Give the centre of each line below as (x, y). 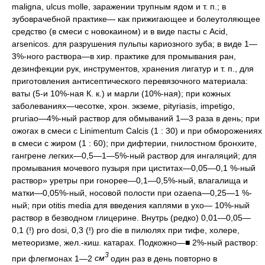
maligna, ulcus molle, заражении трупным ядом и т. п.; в (119, 6)
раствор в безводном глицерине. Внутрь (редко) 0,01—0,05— (131, 217)
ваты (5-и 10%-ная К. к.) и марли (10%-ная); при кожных (121, 93)
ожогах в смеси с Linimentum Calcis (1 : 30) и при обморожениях (137, 130)
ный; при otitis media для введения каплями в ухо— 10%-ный (131, 205)
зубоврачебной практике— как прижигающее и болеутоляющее (136, 19)
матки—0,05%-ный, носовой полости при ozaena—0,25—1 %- (132, 193)
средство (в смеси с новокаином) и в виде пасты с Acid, (120, 31)
